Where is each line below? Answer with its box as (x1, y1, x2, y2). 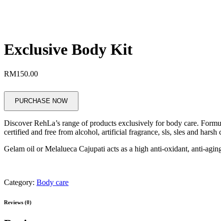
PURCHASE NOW (15, 97, 68, 105)
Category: (4, 178, 37, 186)
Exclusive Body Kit (4, 40, 133, 59)
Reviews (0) (4, 199, 32, 205)
